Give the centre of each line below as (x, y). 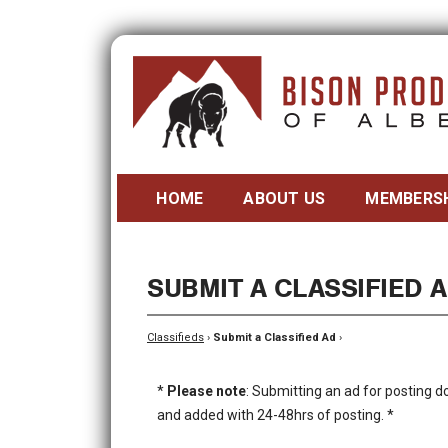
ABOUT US (284, 198)
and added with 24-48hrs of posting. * (275, 415)
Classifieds (175, 337)
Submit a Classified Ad (274, 337)
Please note (206, 391)
